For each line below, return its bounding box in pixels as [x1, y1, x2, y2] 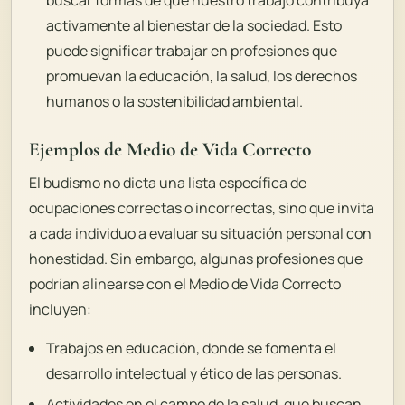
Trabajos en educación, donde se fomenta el [46, 338, 337, 359]
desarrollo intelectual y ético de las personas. [46, 363, 343, 384]
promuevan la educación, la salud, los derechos [46, 65, 358, 86]
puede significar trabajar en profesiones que [46, 40, 338, 61]
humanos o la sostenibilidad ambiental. [46, 90, 304, 111]
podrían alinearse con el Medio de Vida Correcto [29, 274, 342, 295]
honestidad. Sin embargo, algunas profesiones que [29, 249, 363, 269]
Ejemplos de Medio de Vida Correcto [29, 137, 312, 161]
